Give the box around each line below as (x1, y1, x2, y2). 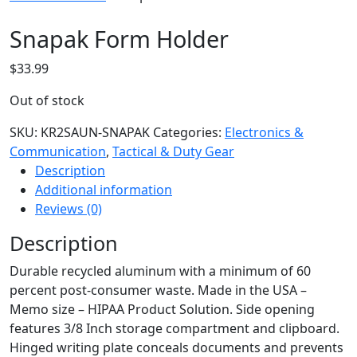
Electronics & (225, 123, 304, 141)
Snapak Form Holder (10, 22, 229, 54)
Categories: (153, 123, 225, 141)
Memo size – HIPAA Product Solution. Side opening (10, 300, 315, 318)
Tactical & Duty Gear (112, 142, 234, 160)
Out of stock (10, 91, 84, 109)
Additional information (35, 180, 172, 198)
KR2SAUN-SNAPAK (41, 123, 150, 141)
